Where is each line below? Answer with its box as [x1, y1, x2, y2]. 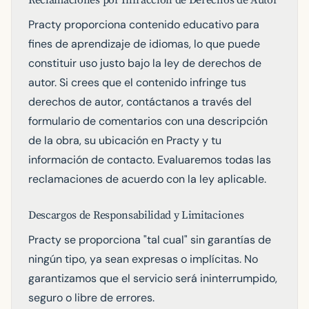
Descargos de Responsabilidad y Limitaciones [28, 208, 244, 222]
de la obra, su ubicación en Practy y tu [28, 133, 221, 148]
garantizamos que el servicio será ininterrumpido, [28, 271, 277, 286]
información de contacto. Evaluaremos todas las [28, 152, 271, 167]
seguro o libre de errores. [28, 290, 154, 305]
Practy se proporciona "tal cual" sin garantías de [28, 232, 271, 247]
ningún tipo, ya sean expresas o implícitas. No [28, 252, 258, 266]
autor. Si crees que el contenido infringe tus [28, 75, 246, 90]
